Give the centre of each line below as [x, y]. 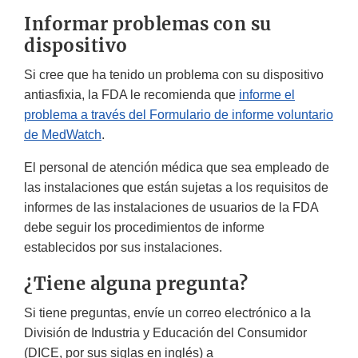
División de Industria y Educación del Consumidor [165, 333]
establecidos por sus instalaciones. [123, 248]
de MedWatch [63, 135]
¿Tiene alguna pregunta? [136, 284]
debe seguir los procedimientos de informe [144, 228]
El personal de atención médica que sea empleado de [177, 168]
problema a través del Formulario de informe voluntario [179, 115]
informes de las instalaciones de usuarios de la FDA [171, 208]
